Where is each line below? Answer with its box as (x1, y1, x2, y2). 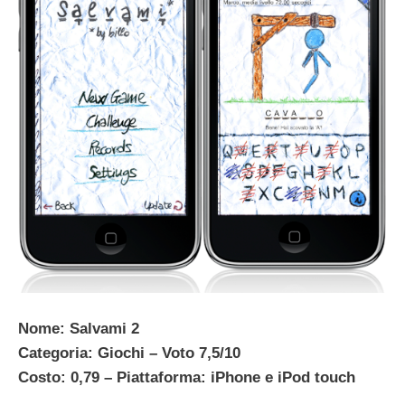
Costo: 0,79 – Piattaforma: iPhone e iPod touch (18, 368, 355, 386)
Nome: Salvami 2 (18, 319, 139, 337)
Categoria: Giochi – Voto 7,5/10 (18, 344, 240, 362)
